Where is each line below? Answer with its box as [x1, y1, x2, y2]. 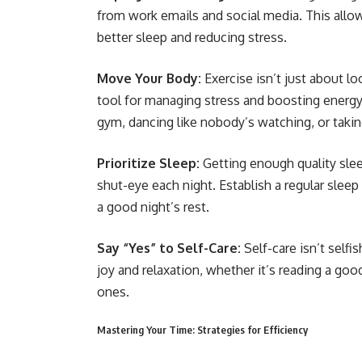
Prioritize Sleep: [97, 155, 200, 171]
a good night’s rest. [97, 199, 209, 215]
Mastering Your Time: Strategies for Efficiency [97, 323, 308, 336]
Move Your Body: [97, 70, 204, 86]
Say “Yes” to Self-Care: [97, 240, 244, 256]
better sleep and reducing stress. [97, 29, 287, 45]
